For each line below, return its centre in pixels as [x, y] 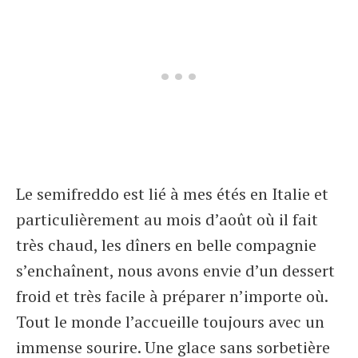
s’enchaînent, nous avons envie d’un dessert [175, 270]
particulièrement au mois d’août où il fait [167, 219]
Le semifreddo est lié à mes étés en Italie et [172, 194]
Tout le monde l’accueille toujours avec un [170, 322]
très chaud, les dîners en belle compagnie [166, 245]
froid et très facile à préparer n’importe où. [172, 296]
